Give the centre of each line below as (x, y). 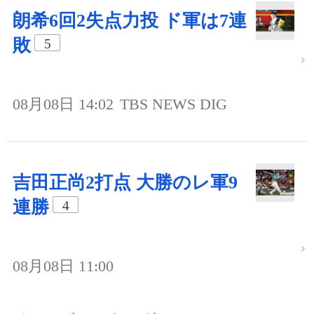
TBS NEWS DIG (173, 104)
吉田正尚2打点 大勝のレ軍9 (125, 182)
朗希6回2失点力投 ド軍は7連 (130, 20)
